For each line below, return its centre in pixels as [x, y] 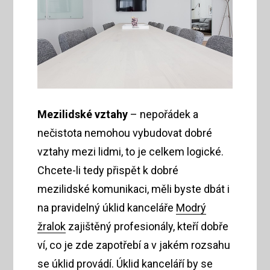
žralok [52, 227]
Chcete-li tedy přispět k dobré [108, 171]
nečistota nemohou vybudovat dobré [125, 133]
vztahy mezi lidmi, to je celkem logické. [131, 152]
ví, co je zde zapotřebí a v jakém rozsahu [134, 245]
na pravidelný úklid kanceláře [107, 208]
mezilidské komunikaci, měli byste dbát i [134, 189]
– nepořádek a [165, 115]
